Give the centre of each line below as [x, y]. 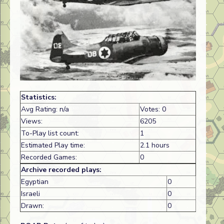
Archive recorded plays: [61, 169]
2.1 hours [155, 145]
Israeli [30, 193]
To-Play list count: [50, 133]
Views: [32, 121]
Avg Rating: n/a [45, 109]
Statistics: [39, 97]
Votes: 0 [153, 109]
